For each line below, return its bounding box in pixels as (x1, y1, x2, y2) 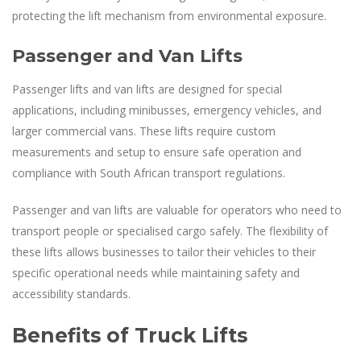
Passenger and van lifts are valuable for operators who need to (12, 202, 342, 218)
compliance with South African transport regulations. (12, 165, 285, 181)
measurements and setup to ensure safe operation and (12, 144, 301, 160)
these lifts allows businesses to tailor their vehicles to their (12, 244, 316, 260)
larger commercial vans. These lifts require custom (12, 123, 276, 139)
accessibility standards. (12, 286, 131, 302)
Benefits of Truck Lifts (12, 323, 247, 348)
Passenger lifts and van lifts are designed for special (12, 81, 282, 98)
